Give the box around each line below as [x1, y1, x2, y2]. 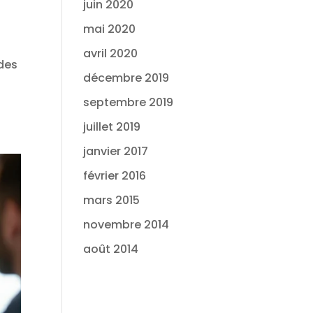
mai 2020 [83, 21, 136, 37]
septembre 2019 [83, 94, 174, 110]
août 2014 [83, 241, 139, 257]
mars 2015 [83, 192, 140, 208]
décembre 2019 [83, 70, 170, 86]
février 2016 [83, 168, 147, 184]
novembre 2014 [83, 217, 170, 233]
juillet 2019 [83, 119, 141, 135]
